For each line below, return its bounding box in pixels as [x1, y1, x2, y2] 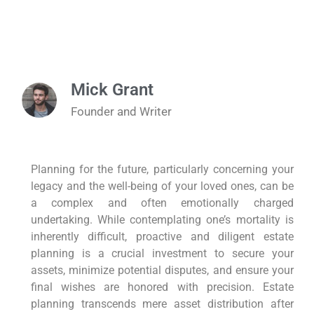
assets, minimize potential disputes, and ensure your [30, 264, 294, 278]
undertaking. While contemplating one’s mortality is [30, 213, 294, 227]
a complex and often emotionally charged [30, 196, 294, 210]
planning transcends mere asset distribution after [30, 297, 294, 311]
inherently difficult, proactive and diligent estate [30, 230, 294, 244]
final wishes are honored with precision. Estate [30, 280, 294, 294]
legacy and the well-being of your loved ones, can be [30, 179, 294, 193]
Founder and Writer [71, 104, 172, 119]
